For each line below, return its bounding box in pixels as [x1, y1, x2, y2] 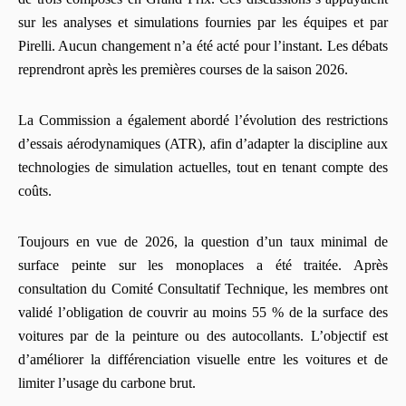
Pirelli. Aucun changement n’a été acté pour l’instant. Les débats [18, 37, 388, 53]
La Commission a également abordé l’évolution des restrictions [18, 111, 388, 128]
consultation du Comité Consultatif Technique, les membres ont [18, 280, 388, 296]
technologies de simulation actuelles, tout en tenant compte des [18, 159, 388, 175]
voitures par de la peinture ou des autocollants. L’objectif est [18, 327, 388, 343]
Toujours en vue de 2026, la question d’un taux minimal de [18, 233, 388, 249]
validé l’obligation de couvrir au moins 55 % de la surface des [18, 304, 388, 320]
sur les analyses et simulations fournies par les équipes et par [18, 14, 388, 30]
